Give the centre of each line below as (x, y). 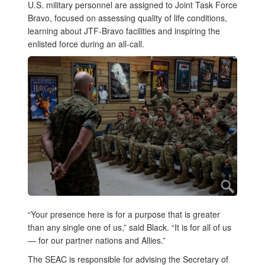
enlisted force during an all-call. (87, 44)
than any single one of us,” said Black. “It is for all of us (130, 227)
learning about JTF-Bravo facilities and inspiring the (124, 31)
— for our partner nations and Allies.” (98, 240)
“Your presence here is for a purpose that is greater (124, 214)
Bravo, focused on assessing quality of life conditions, (127, 18)
